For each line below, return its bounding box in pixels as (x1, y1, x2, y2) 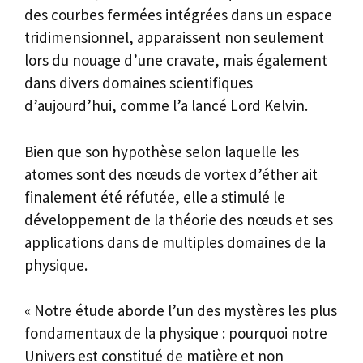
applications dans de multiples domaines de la (24, 232, 326, 252)
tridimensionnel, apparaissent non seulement (24, 28, 324, 48)
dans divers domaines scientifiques (24, 73, 253, 93)
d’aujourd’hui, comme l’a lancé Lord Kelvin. (24, 96, 308, 116)
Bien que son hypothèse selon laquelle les (24, 141, 299, 161)
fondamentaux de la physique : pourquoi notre (24, 323, 327, 344)
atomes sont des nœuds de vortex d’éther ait (24, 164, 318, 184)
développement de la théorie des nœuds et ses (24, 209, 333, 229)
